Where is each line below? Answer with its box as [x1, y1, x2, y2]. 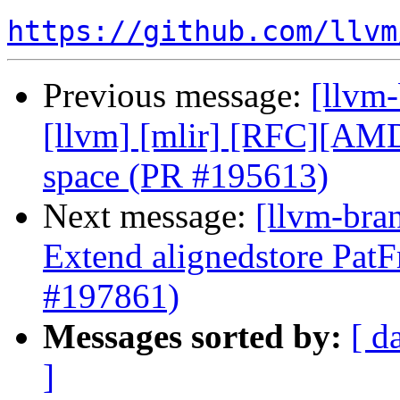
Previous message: [43, 76, 311, 115]
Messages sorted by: [43, 317, 342, 356]
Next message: [43, 196, 255, 236]
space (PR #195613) [43, 156, 329, 196]
